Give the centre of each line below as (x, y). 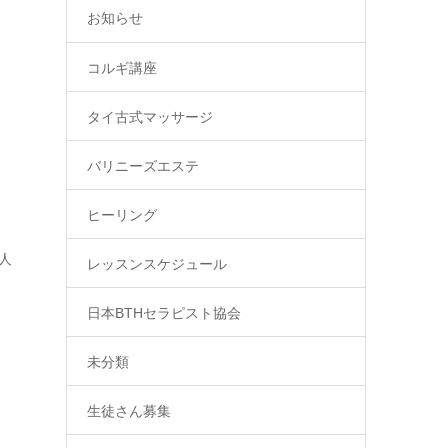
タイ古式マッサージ (150, 117)
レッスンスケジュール (157, 264)
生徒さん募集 (129, 411)
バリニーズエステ (143, 166)
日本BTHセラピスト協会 (164, 313)
